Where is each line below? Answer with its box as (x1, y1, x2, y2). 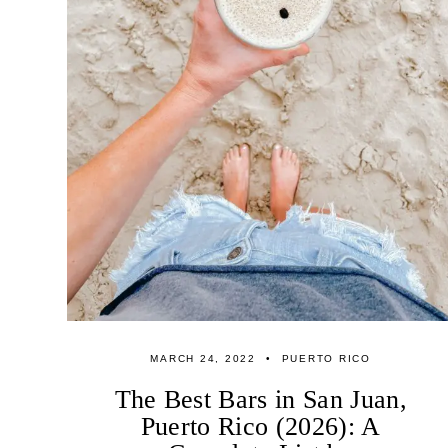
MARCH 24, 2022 (150, 353, 256, 365)
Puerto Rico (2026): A (140, 412, 381, 442)
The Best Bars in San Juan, (114, 385, 407, 415)
